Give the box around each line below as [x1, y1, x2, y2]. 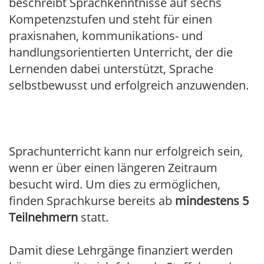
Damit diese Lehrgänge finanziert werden [9, 242, 233, 258]
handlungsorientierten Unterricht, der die [9, 44, 233, 60]
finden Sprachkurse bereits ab [9, 193, 175, 209]
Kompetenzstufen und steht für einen [9, 11, 212, 27]
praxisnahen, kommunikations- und [9, 28, 203, 44]
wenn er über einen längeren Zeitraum [9, 160, 217, 176]
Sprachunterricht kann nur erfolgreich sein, [9, 143, 243, 159]
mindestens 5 [175, 193, 249, 209]
